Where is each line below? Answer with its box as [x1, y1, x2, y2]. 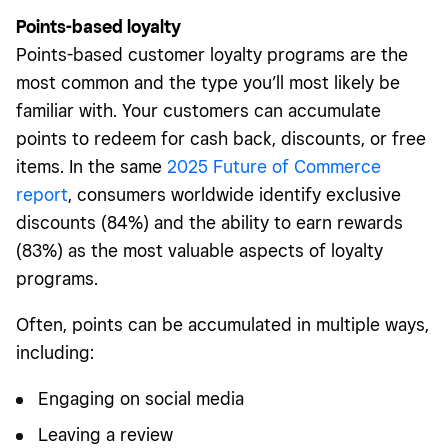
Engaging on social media [38, 388, 244, 410]
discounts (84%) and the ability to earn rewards [16, 212, 403, 234]
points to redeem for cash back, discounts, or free [16, 128, 426, 150]
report [16, 184, 68, 206]
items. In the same [16, 156, 167, 178]
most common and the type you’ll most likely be [16, 72, 400, 94]
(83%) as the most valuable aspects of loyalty [16, 240, 383, 262]
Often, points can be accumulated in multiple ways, [16, 314, 429, 336]
